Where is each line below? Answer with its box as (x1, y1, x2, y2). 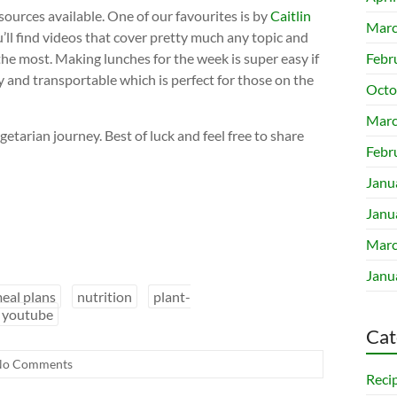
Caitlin (270, 6, 311, 24)
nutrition (77, 287, 132, 305)
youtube (2, 305, 53, 323)
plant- (153, 287, 191, 305)
